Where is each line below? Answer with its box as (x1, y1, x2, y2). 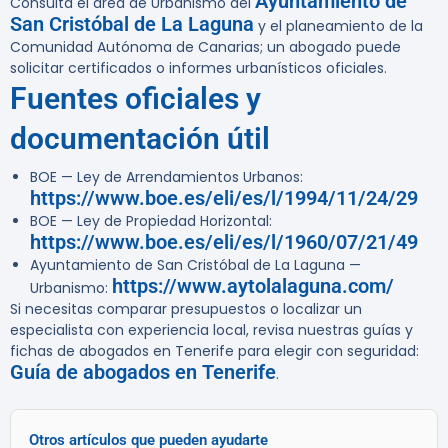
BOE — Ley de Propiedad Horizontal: (30, 211, 272, 232)
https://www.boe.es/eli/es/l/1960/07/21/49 (30, 230, 418, 255)
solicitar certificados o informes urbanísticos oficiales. (10, 58, 387, 79)
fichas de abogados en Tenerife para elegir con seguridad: (10, 341, 419, 362)
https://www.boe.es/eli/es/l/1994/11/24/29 (30, 186, 418, 211)
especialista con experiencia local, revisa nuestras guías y (10, 320, 413, 341)
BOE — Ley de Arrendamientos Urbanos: (30, 167, 303, 188)
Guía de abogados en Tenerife (10, 360, 276, 385)
